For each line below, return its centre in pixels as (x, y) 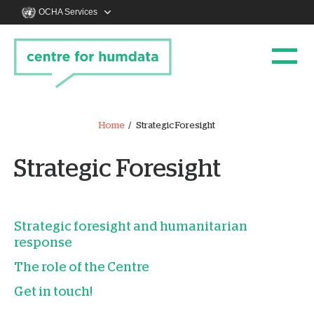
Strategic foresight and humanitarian (131, 227)
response (43, 243)
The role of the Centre (82, 268)
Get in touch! (53, 292)
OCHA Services (68, 12)
